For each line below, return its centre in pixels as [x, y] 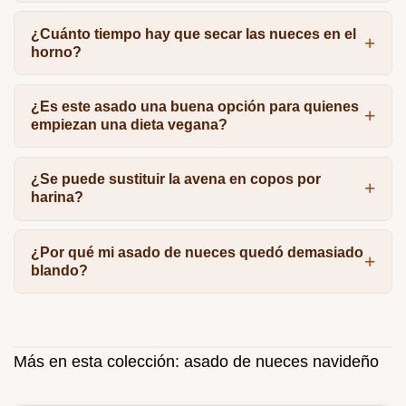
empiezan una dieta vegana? [129, 124]
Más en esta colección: [99, 361]
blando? [59, 270]
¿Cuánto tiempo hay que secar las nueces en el [193, 34]
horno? [56, 52]
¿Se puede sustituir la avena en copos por [175, 179]
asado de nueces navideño [281, 361]
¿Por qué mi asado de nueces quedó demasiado [197, 252]
